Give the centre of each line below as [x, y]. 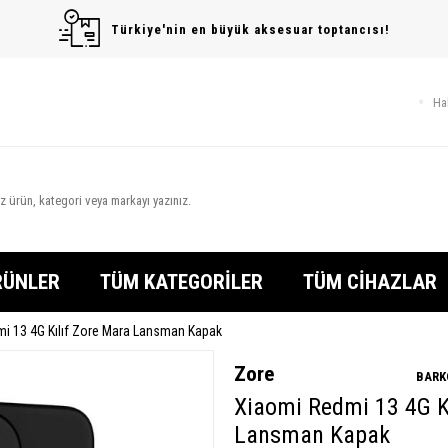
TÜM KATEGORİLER [181, 282]
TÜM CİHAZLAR [370, 282]
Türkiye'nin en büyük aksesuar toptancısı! [250, 29]
